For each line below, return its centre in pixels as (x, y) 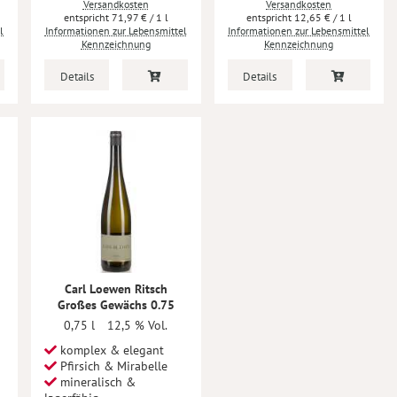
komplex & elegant (110, 350)
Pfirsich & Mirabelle (112, 366)
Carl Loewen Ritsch (116, 289)
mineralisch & (96, 382)
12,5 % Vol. (138, 325)
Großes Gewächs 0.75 (116, 305)
